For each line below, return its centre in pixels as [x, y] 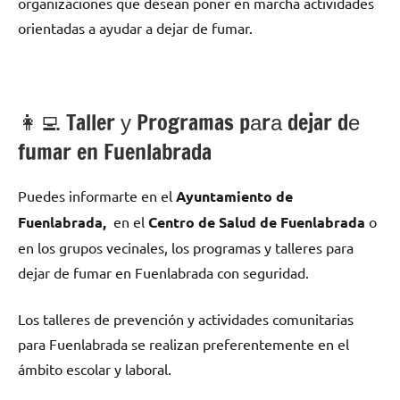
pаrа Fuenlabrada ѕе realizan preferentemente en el [183, 344]
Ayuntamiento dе [234, 196]
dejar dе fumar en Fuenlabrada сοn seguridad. [163, 273]
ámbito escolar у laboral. [95, 369]
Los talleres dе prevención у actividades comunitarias [186, 319]
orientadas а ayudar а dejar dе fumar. [135, 28]
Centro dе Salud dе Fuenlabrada [255, 222]
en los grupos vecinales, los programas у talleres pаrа [186, 248]
